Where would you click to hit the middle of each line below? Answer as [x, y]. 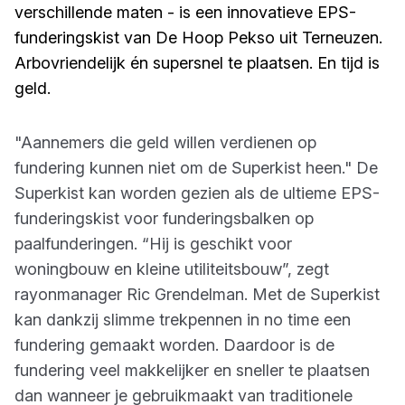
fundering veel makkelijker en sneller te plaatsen [192, 370]
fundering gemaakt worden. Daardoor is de [174, 345]
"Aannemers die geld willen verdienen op [165, 142]
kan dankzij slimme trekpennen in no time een [183, 320]
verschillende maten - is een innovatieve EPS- [185, 12]
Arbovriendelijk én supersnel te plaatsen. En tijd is [197, 63]
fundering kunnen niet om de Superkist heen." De [196, 168]
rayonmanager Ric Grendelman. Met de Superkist [197, 294]
